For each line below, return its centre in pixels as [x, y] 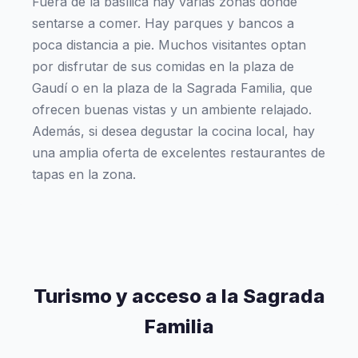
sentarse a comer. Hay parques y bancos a [163, 23]
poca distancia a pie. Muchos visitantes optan [169, 45]
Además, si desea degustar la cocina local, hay [173, 131]
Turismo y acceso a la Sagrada [179, 296]
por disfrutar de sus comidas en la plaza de [163, 66]
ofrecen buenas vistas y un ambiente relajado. [172, 109]
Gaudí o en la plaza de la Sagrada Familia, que [172, 88]
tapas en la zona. [84, 174]
